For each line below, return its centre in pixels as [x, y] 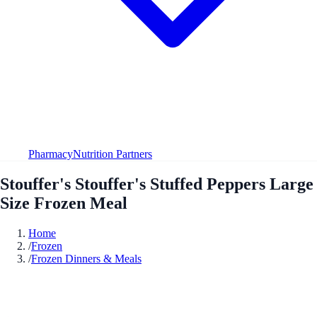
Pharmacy [51, 154]
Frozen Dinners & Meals [86, 258]
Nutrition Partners [113, 154]
